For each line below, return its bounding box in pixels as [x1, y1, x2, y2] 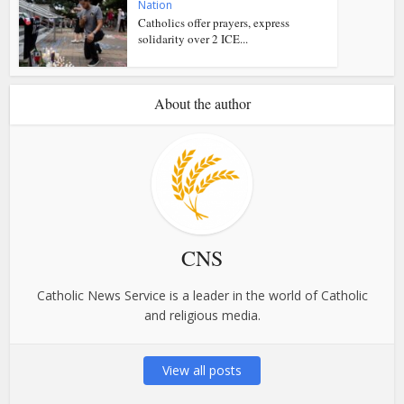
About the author [153, 93, 251, 113]
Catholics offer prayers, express [138, 14, 290, 31]
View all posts [162, 361, 242, 379]
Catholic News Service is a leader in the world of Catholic [36, 286, 368, 304]
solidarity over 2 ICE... [138, 30, 249, 47]
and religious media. [143, 306, 261, 324]
